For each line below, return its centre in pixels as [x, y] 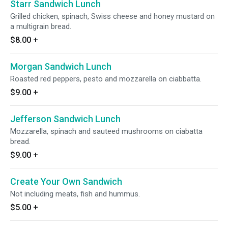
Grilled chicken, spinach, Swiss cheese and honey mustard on [112, 16]
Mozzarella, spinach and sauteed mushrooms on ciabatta [106, 131]
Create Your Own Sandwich [66, 181]
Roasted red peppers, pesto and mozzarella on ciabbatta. [106, 79]
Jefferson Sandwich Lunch [65, 119]
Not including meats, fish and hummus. [75, 194]
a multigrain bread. [41, 26]
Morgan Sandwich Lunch [61, 66]
